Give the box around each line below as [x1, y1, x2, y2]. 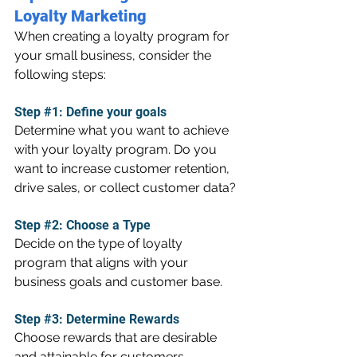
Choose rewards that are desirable [14, 330, 220, 345]
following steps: [14, 67, 106, 82]
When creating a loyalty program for [14, 29, 233, 44]
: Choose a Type [59, 218, 151, 233]
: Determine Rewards [59, 312, 179, 327]
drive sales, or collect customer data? [14, 180, 236, 195]
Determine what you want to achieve [14, 123, 232, 138]
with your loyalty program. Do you [14, 142, 220, 157]
